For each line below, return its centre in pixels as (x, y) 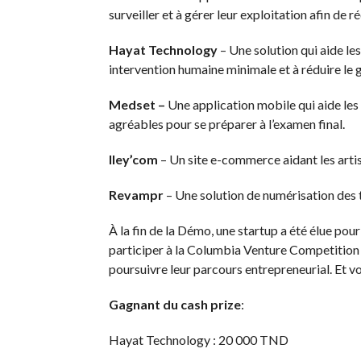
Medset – (137, 104)
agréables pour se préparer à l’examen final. (226, 124)
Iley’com (134, 159)
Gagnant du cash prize (174, 304)
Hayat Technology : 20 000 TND (198, 340)
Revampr (137, 195)
